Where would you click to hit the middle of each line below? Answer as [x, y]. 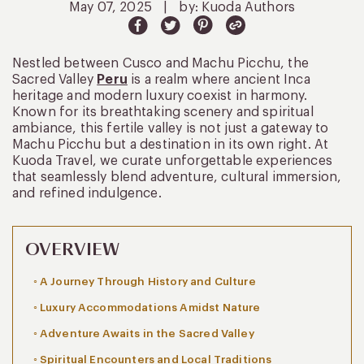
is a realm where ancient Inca [219, 79]
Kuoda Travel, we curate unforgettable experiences [172, 160]
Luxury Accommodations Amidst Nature [150, 307]
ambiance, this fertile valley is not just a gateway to [171, 128]
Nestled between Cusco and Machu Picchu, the [160, 63]
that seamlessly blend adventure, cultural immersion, [177, 177]
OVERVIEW [73, 249]
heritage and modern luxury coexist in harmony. [160, 95]
